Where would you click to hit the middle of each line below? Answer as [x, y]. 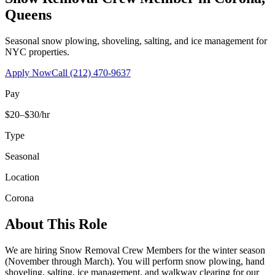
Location [22, 177]
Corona [19, 198]
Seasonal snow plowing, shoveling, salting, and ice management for [136, 41]
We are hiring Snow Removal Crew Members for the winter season [135, 250]
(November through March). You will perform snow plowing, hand [135, 261]
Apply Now [28, 72]
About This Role [56, 224]
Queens [28, 14]
